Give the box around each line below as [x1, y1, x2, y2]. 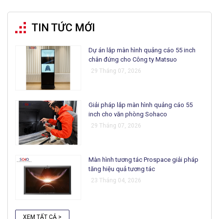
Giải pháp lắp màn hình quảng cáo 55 [88, 101, 193, 109]
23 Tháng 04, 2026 [91, 177, 142, 184]
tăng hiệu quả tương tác [88, 165, 155, 173]
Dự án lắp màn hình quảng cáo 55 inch [88, 46, 196, 54]
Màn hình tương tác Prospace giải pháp [88, 156, 199, 164]
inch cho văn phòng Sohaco [88, 110, 168, 118]
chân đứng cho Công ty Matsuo [88, 55, 177, 63]
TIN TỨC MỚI [31, 21, 95, 34]
